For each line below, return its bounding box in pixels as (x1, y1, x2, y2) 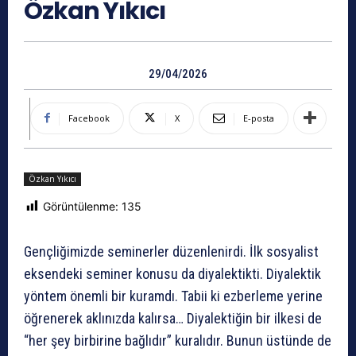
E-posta (243, 111, 274, 124)
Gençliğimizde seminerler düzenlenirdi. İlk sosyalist (24, 243, 319, 261)
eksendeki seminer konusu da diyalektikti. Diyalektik (24, 265, 321, 283)
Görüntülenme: (43, 199, 118, 213)
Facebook (68, 111, 110, 124)
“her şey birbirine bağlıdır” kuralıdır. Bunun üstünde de (24, 332, 331, 350)
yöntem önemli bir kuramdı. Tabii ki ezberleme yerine (24, 288, 323, 305)
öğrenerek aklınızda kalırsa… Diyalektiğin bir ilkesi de (24, 310, 322, 327)
